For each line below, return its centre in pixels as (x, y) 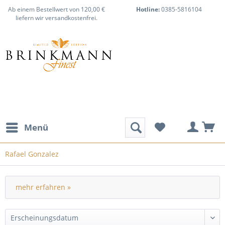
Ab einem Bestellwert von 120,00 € (56, 9)
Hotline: (148, 9)
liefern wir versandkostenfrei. (56, 18)
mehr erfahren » (43, 187)
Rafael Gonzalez (32, 154)
